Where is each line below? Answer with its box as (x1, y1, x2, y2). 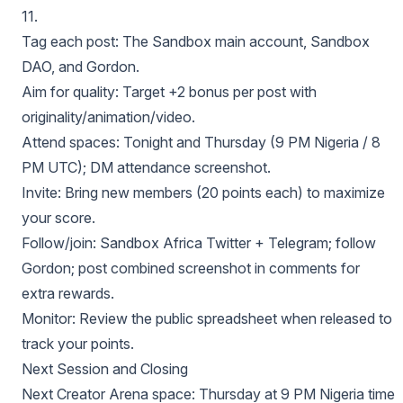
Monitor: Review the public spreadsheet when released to (22, 309, 392, 327)
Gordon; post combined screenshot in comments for (22, 259, 360, 277)
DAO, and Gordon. (22, 58, 139, 76)
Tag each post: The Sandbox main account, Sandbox (22, 32, 370, 50)
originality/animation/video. (22, 108, 195, 126)
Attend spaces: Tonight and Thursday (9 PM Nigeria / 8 (22, 133, 381, 151)
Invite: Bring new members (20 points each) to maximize (22, 184, 385, 201)
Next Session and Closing (22, 360, 188, 378)
